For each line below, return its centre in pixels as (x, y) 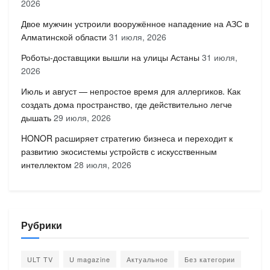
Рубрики (42, 225)
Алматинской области (64, 36)
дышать (36, 117)
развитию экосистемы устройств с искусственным (119, 151)
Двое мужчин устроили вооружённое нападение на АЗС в (135, 23)
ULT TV (40, 259)
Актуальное (147, 259)
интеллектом (46, 164)
